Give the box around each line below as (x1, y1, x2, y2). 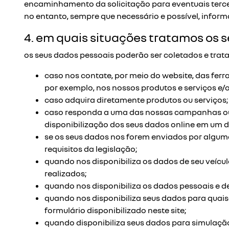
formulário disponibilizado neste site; (44, 205, 186, 215)
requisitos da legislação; (44, 144, 137, 154)
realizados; (44, 168, 86, 178)
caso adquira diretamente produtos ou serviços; (44, 95, 228, 105)
